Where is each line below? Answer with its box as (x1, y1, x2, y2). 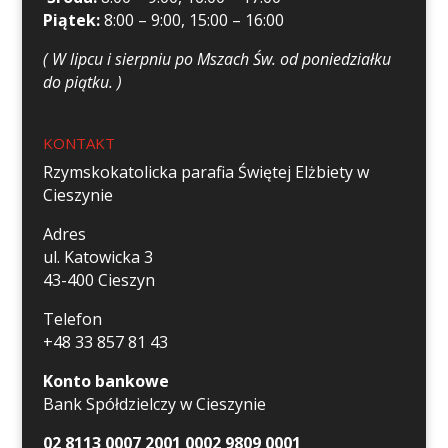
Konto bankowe (42, 369, 169, 392)
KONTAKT (42, 132, 115, 153)
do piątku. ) (42, 70, 122, 93)
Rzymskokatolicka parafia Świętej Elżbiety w (42, 160, 369, 183)
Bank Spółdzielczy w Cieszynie (42, 392, 266, 415)
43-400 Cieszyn (42, 268, 155, 291)
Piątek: (42, 8, 100, 31)
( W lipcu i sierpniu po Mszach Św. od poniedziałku (42, 47, 391, 70)
